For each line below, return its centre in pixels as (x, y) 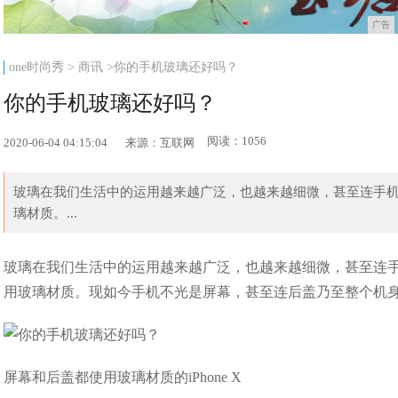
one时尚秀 (37, 68)
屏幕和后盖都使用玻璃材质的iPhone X (123, 378)
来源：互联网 (160, 143)
